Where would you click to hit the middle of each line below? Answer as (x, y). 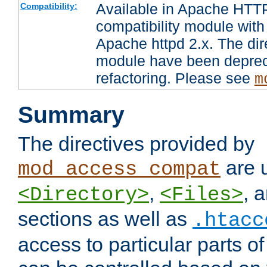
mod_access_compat (119, 170)
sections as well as (105, 219)
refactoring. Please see (175, 78)
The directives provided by (136, 144)
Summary (71, 115)
